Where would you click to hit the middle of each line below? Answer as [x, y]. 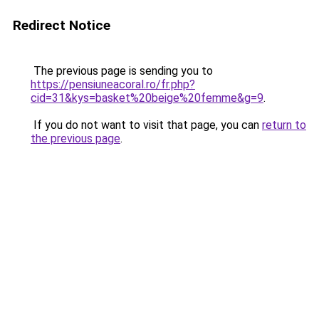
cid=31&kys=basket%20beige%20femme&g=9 [147, 98]
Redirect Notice [62, 25]
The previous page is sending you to [122, 71]
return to [284, 125]
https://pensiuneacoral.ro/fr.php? [113, 84]
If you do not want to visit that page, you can [146, 125]
